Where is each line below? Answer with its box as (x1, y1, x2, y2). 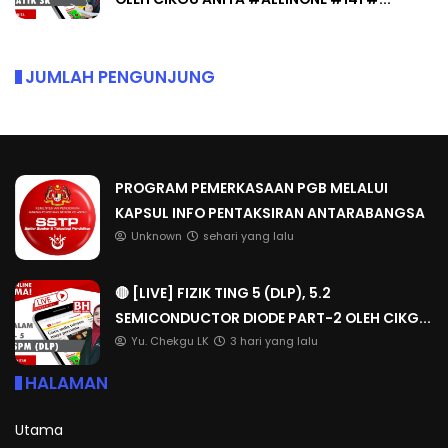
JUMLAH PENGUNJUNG (25, 63, 215, 88)
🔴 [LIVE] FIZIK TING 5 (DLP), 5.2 (115, 281, 331, 302)
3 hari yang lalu (230, 332, 318, 348)
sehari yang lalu (203, 227, 294, 243)
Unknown (131, 227, 182, 243)
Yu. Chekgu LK (131, 332, 209, 348)
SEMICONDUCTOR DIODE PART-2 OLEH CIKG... (115, 306, 431, 327)
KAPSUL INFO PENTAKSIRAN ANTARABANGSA (115, 201, 425, 222)
